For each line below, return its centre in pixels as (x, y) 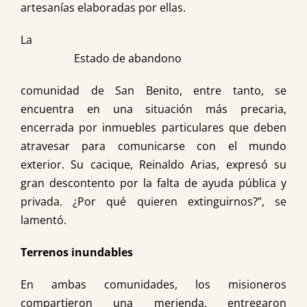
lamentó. (44, 220)
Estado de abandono (128, 58)
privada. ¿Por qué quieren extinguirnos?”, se (153, 201)
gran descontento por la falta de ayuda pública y (153, 183)
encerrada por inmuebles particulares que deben (153, 127)
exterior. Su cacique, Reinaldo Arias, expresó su (153, 164)
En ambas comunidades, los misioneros (153, 284)
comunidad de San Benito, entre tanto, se (153, 90)
